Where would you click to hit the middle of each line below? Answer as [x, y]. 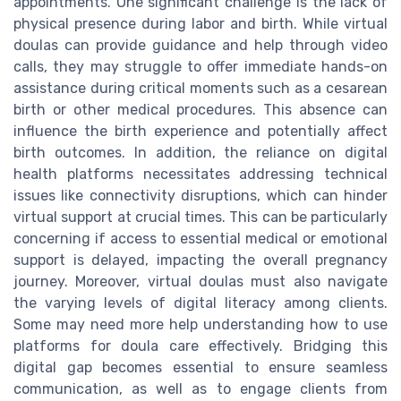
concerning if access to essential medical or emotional [200, 239]
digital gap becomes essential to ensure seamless [200, 367]
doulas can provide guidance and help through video [200, 45]
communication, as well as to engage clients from [200, 389]
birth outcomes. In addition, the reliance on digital [200, 153]
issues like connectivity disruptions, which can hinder [200, 196]
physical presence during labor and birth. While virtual [200, 24]
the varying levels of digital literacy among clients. [200, 303]
